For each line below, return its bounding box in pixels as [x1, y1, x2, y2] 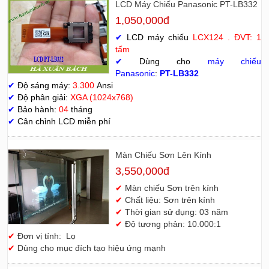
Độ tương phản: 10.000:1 [124, 219, 221, 229]
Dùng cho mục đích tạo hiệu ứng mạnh [17, 243, 166, 253]
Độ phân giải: [15, 92, 70, 102]
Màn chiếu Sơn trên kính [124, 183, 219, 193]
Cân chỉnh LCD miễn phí [15, 116, 110, 126]
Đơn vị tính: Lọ [17, 231, 76, 241]
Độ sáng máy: [15, 80, 73, 90]
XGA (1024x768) [70, 92, 133, 102]
